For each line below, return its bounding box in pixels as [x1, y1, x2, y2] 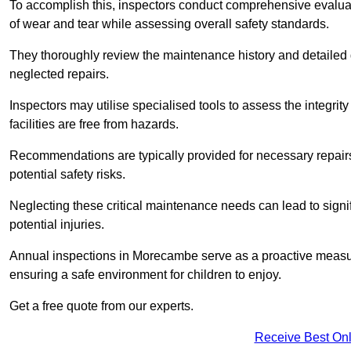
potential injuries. [9, 218, 107, 232]
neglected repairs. [9, 67, 109, 81]
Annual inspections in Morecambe [9, 249, 198, 263]
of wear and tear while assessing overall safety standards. [9, 17, 332, 31]
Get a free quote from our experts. [9, 299, 194, 313]
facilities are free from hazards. [9, 118, 179, 132]
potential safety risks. [9, 168, 125, 182]
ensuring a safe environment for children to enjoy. [9, 268, 281, 282]
